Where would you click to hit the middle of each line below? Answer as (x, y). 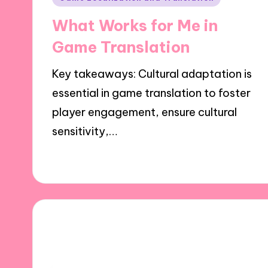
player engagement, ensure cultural (145, 112)
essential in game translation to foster (152, 93)
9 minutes (144, 158)
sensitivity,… (85, 131)
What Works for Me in (135, 25)
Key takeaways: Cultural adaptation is (152, 74)
